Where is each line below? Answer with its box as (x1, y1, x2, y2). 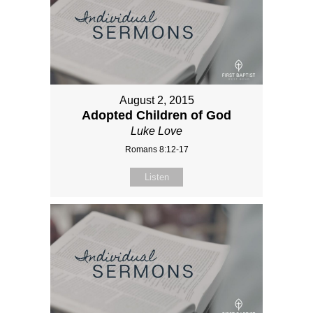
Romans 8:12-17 (124, 144, 189, 154)
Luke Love (131, 124, 182, 137)
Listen (144, 171, 169, 182)
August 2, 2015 (119, 94, 194, 106)
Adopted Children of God (82, 108, 231, 122)
